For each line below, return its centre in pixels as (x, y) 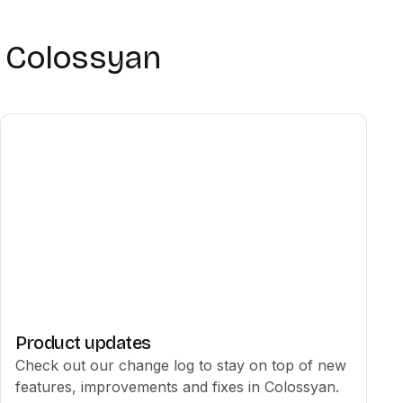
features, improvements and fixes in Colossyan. (177, 387)
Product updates (83, 343)
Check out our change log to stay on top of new (181, 365)
